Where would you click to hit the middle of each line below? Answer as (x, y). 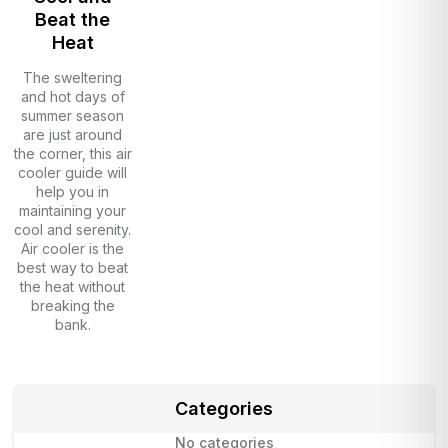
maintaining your (73, 211)
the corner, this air (72, 154)
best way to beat (73, 268)
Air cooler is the (73, 249)
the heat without (73, 287)
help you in (73, 192)
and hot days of (72, 97)
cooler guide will (73, 173)
